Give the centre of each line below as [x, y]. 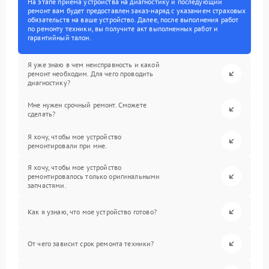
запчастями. [47, 185]
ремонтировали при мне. [68, 145]
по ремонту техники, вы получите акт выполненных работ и [123, 29]
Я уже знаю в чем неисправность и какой [94, 65]
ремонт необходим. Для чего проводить [91, 74]
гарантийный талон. [59, 38]
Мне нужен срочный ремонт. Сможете [87, 104]
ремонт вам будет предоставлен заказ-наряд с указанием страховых [137, 11]
